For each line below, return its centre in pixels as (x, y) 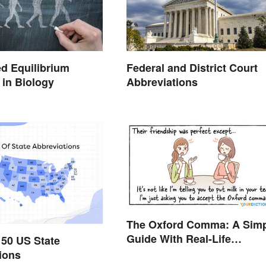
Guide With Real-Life (178, 239)
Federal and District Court (192, 67)
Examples (151, 253)
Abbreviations (162, 82)
